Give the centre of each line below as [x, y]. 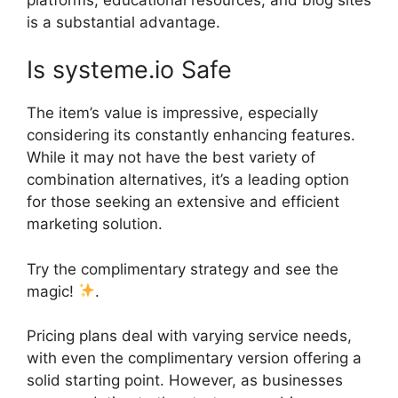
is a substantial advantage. [123, 22]
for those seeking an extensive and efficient [183, 202]
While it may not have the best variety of [171, 157]
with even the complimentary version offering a [194, 358]
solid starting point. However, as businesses [185, 380]
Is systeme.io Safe [129, 70]
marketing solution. [95, 224]
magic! [52, 291]
